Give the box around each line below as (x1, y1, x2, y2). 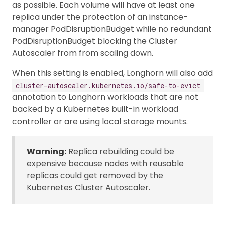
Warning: (27, 146, 66, 157)
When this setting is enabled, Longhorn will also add (12, 67, 213, 79)
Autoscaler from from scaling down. (12, 47, 153, 59)
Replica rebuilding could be (66, 146, 174, 157)
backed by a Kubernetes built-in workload (12, 103, 178, 115)
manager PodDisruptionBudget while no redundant (12, 23, 212, 35)
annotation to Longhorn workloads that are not (12, 91, 198, 103)
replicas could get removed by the (27, 170, 163, 181)
